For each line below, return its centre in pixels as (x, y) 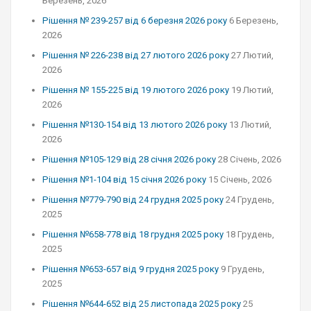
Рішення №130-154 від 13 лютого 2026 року (135, 125)
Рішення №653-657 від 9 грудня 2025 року (131, 269)
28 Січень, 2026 (250, 159)
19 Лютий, (252, 90)
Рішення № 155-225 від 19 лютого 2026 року (136, 90)
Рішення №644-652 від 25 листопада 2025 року (142, 304)
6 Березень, (254, 20)
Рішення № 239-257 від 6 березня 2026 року (135, 20)
